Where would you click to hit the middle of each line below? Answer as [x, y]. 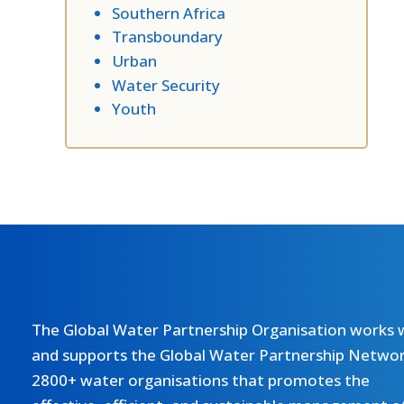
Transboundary [167, 37]
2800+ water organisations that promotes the [201, 380]
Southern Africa [169, 13]
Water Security [166, 85]
